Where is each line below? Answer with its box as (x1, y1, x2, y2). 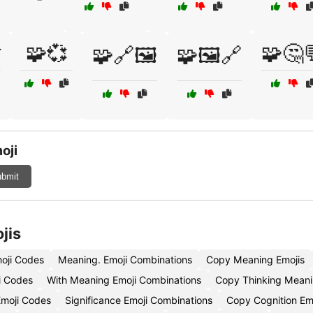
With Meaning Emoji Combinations (47, 274, 201, 286)
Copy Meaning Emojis (206, 254, 305, 265)
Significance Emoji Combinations (65, 294, 212, 306)
